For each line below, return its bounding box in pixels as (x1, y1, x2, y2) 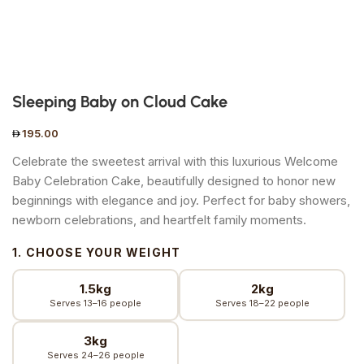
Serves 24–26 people (46, 349, 145, 361)
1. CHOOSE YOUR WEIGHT (12, 245, 181, 259)
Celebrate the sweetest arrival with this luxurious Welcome (12, 154, 338, 169)
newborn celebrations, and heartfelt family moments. (12, 212, 306, 227)
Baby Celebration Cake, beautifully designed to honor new (12, 173, 336, 188)
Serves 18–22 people (214, 297, 310, 309)
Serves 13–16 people (50, 297, 141, 309)
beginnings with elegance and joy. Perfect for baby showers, (12, 193, 350, 208)
